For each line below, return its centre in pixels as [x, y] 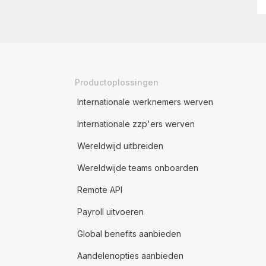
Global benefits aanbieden [129, 234]
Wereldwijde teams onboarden [137, 168]
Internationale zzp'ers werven [136, 124]
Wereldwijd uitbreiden [120, 146]
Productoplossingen [116, 82]
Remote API [99, 190]
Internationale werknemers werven [145, 102]
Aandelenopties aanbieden [130, 256]
